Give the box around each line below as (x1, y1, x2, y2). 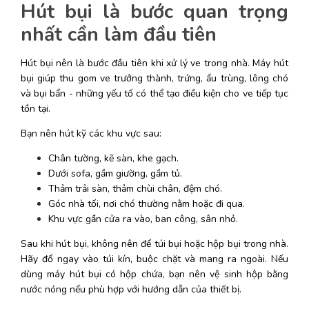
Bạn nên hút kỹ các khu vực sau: (21, 126, 161, 140)
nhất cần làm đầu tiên (21, 21, 217, 48)
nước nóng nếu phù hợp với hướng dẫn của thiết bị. (21, 282, 244, 296)
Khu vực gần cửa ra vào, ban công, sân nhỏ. (48, 212, 238, 226)
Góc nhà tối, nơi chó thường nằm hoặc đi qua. (48, 197, 245, 210)
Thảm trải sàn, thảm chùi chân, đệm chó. (48, 181, 222, 195)
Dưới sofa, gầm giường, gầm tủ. (48, 166, 182, 180)
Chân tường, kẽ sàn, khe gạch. (48, 151, 179, 165)
